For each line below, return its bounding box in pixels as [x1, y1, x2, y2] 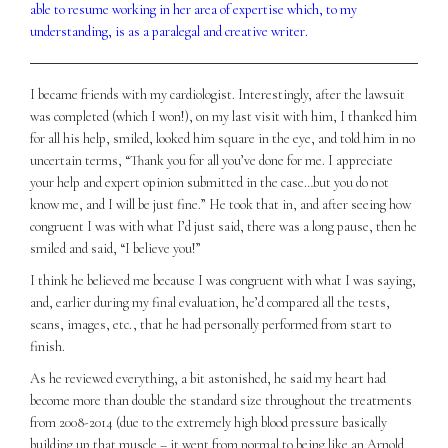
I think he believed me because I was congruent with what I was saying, [30, 271, 416, 289]
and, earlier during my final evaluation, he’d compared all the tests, [30, 293, 390, 311]
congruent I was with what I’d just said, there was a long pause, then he [30, 217, 417, 235]
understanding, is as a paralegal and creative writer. [30, 22, 308, 40]
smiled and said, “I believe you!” [30, 239, 201, 257]
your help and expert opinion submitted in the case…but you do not [30, 173, 389, 191]
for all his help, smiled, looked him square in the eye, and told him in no [30, 129, 415, 147]
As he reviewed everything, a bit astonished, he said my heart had [30, 369, 386, 387]
